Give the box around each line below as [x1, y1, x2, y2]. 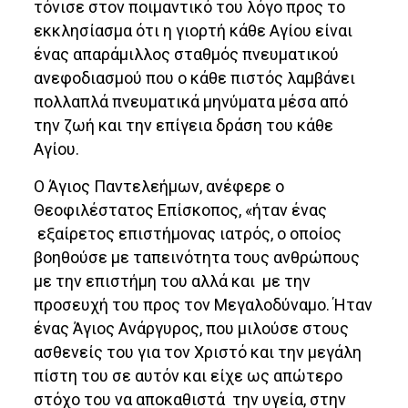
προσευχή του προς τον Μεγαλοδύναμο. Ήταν [34, 295, 373, 315]
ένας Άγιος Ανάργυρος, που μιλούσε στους [34, 319, 350, 339]
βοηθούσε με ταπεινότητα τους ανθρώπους [34, 248, 361, 268]
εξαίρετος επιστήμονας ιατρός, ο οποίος [34, 224, 342, 244]
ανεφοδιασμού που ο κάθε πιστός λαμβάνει [34, 68, 356, 88]
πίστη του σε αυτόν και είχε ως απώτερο [34, 366, 343, 386]
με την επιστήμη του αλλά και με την [34, 271, 311, 291]
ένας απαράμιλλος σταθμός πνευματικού [34, 45, 340, 65]
